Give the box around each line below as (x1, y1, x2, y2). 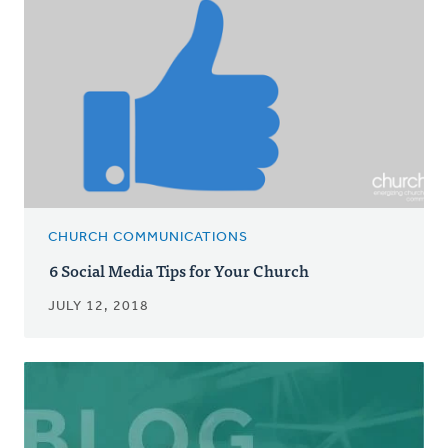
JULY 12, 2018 (48, 299, 149, 315)
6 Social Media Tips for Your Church (49, 257, 309, 284)
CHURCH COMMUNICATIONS (48, 230, 248, 246)
